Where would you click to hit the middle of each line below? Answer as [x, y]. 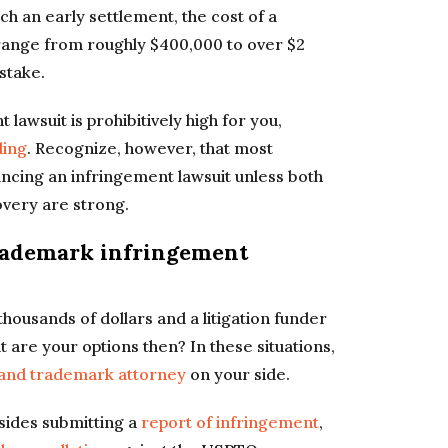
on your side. [238, 374]
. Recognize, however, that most [150, 148]
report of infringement [230, 422]
